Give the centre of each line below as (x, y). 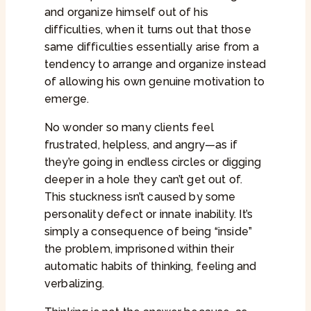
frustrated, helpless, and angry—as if (141, 145)
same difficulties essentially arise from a (152, 47)
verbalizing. (74, 284)
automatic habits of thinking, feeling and (151, 267)
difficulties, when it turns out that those (148, 30)
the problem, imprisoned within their (139, 249)
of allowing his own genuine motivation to (155, 82)
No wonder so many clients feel (129, 128)
